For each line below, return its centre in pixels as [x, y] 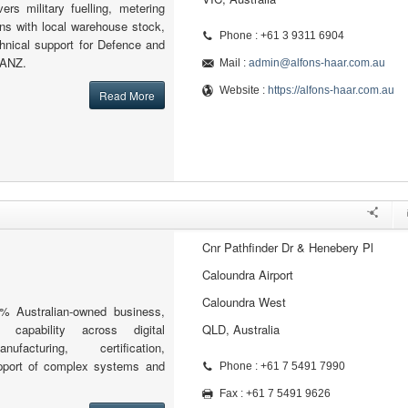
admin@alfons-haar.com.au [316, 63]
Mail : [234, 63]
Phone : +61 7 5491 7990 [282, 366]
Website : [243, 90]
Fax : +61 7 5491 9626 [275, 393]
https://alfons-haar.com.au [331, 90]
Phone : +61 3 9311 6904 [281, 36]
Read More [127, 95]
